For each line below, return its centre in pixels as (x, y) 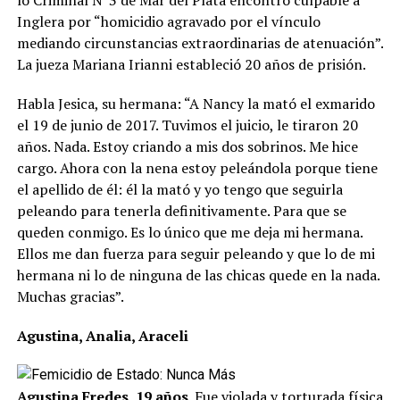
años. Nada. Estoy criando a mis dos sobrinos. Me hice (187, 146)
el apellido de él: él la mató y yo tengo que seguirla (179, 189)
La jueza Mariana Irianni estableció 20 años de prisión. (191, 64)
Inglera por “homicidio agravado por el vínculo (168, 21)
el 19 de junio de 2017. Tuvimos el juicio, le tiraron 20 (187, 125)
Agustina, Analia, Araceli (102, 335)
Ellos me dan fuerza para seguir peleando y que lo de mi (196, 253)
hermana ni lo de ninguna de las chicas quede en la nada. (198, 275)
